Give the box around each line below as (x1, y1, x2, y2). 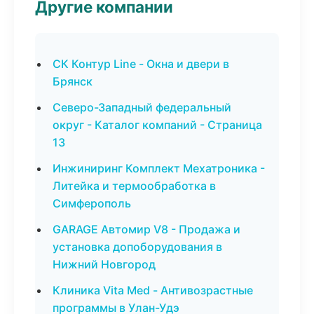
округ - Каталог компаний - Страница (53, 118, 262, 132)
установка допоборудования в (53, 240, 222, 254)
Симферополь (53, 196, 131, 210)
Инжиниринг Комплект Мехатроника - (53, 161, 265, 175)
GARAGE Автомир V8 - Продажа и (53, 222, 240, 236)
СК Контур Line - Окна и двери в (53, 57, 229, 71)
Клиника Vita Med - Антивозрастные (53, 283, 253, 297)
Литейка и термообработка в (53, 179, 216, 193)
